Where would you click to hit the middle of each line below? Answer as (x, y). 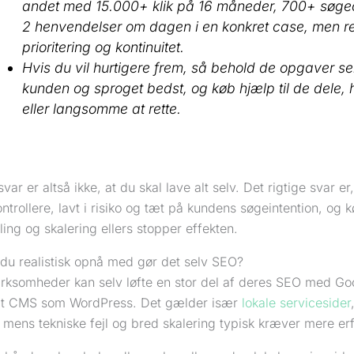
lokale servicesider (296, 303)
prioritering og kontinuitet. (104, 47)
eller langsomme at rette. (102, 109)
